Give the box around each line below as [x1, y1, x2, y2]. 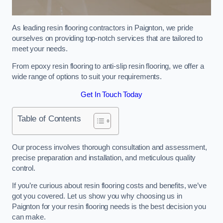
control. [12, 164, 35, 172]
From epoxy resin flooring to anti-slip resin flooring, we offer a [12, 62, 204, 71]
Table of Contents [17, 113, 81, 124]
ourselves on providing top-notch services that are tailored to [12, 34, 203, 42]
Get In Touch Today [81, 90, 142, 99]
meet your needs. [12, 44, 68, 53]
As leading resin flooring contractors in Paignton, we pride [12, 23, 193, 32]
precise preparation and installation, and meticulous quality [12, 153, 196, 162]
